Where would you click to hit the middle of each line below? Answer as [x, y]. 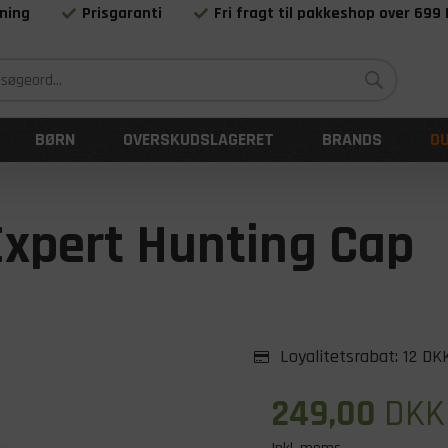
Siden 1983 [254, 50]
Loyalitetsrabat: [339, 356]
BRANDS [352, 139]
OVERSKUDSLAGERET [198, 139]
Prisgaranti [122, 13]
